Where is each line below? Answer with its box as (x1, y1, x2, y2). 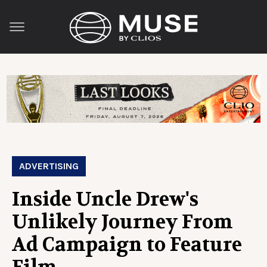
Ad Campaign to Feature (12, 232, 242, 257)
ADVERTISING (19, 160, 79, 172)
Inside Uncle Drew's (12, 187, 198, 212)
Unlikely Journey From (12, 210, 232, 235)
